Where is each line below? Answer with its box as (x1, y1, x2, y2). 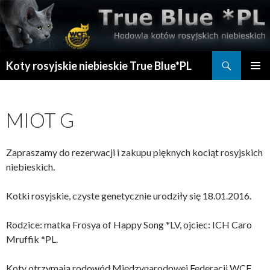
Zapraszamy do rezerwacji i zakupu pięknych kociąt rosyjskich (6, 146, 263, 159)
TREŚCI (6, 96, 36, 107)
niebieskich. (6, 161, 55, 173)
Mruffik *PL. (6, 233, 58, 245)
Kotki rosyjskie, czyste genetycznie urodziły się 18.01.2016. (6, 190, 251, 202)
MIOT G (6, 108, 74, 133)
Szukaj (3, 52, 30, 64)
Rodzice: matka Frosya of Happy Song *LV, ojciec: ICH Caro (6, 219, 252, 231)
